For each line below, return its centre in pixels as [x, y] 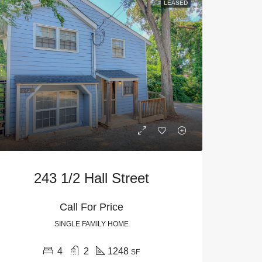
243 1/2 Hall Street [91, 178]
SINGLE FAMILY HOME [91, 224]
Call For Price [91, 207]
